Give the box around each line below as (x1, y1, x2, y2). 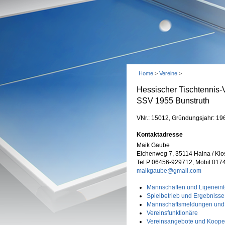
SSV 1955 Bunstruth (137, 96, 209, 105)
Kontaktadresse (137, 131, 183, 138)
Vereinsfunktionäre (147, 209, 198, 216)
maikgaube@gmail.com (137, 167, 201, 174)
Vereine (159, 70, 177, 76)
